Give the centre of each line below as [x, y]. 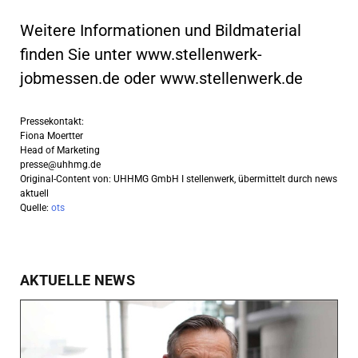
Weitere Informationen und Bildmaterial [161, 30]
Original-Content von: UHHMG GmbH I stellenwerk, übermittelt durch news [179, 179]
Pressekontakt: [52, 121]
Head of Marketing [60, 150]
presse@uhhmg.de [60, 164]
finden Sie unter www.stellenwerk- [141, 54]
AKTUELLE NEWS [78, 280]
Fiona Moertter [52, 135]
